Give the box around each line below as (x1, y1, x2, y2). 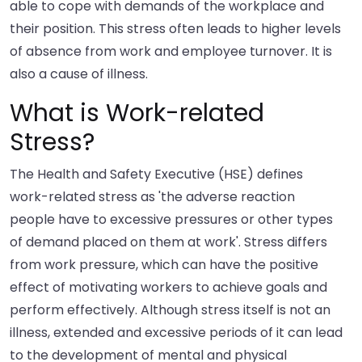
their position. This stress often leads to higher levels (10, 19, 341, 39)
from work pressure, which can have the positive (10, 255, 318, 275)
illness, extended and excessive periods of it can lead (10, 323, 343, 343)
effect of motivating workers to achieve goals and (10, 278, 327, 297)
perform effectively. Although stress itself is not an (10, 301, 330, 320)
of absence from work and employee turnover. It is (10, 42, 332, 61)
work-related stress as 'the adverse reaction (10, 187, 295, 207)
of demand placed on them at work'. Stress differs (10, 233, 327, 252)
